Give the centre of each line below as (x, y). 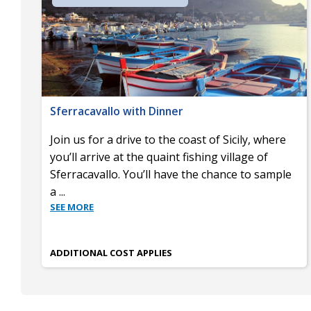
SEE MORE (72, 207)
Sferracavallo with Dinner (117, 111)
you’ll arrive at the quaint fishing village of (159, 157)
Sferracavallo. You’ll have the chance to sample (171, 175)
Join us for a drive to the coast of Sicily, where (168, 140)
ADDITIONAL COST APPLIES (111, 253)
